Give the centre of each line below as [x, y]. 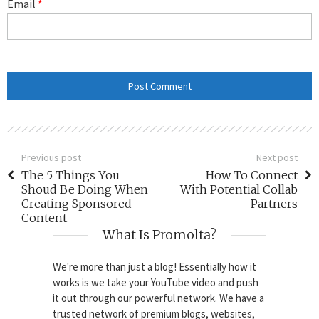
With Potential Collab [239, 189]
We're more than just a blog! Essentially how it [155, 266]
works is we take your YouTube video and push [156, 282]
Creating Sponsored [77, 203]
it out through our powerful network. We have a [158, 298]
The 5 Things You [70, 175]
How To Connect [252, 175]
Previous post [51, 157]
